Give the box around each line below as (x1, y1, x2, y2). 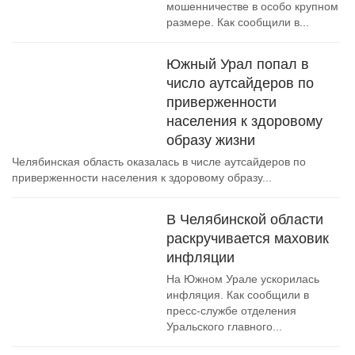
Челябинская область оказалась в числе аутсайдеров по (12, 155, 306, 168)
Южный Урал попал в (166, 56, 309, 72)
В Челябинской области (166, 212, 323, 227)
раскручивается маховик (166, 231, 329, 246)
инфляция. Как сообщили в (166, 288, 309, 301)
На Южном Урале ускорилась (166, 273, 319, 285)
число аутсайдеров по (166, 75, 314, 91)
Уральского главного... (166, 320, 282, 333)
